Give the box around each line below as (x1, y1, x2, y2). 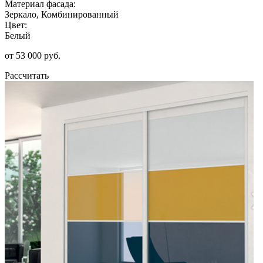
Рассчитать (5, 70, 49, 80)
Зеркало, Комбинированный (5, 9, 119, 19)
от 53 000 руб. (5, 50, 60, 60)
